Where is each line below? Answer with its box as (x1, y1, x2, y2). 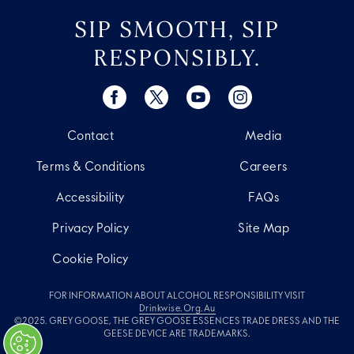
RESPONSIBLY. (93, 43, 261, 72)
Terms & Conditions (36, 161, 145, 174)
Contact (66, 130, 115, 143)
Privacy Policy (52, 223, 129, 235)
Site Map (238, 223, 289, 235)
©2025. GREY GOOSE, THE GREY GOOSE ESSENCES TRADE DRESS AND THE (14, 317, 340, 326)
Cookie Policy (52, 254, 129, 266)
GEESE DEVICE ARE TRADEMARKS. (104, 330, 250, 339)
